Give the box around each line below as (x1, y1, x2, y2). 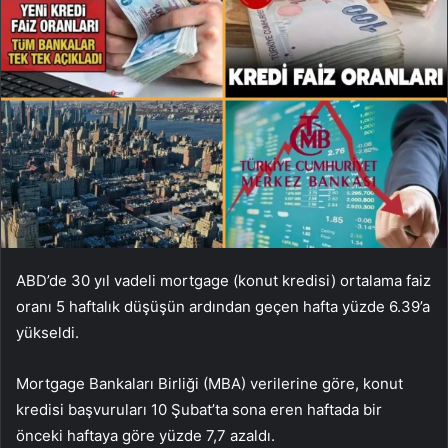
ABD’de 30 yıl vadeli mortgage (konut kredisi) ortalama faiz (16, 270, 431, 290)
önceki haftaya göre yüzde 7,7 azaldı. (16, 425, 275, 445)
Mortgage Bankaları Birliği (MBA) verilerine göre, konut (16, 373, 403, 393)
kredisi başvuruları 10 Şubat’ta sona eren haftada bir (16, 399, 382, 419)
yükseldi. (16, 322, 79, 342)
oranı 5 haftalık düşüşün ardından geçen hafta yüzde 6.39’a (16, 296, 430, 316)
